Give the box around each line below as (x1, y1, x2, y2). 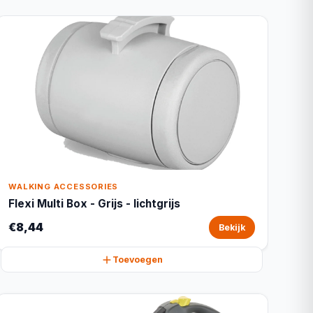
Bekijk (218, 222, 245, 233)
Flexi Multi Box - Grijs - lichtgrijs (8, 197, 181, 210)
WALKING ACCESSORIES (8, 182, 119, 191)
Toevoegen (112, 254, 163, 265)
